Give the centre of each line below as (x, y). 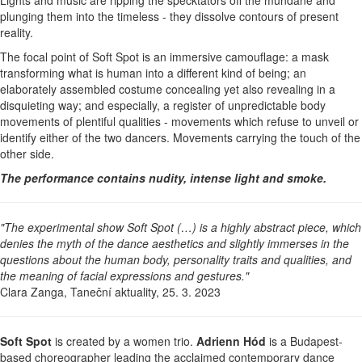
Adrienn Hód (231, 341)
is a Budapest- (304, 341)
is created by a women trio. (124, 341)
